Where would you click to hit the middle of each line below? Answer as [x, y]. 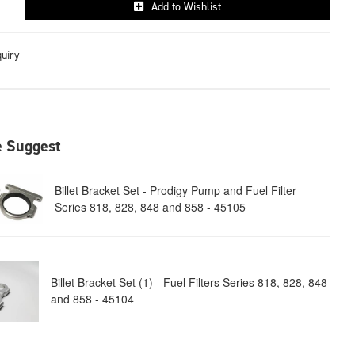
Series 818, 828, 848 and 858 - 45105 [150, 207]
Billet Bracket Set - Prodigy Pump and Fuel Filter [175, 191]
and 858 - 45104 [93, 299]
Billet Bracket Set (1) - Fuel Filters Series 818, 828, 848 [189, 282]
